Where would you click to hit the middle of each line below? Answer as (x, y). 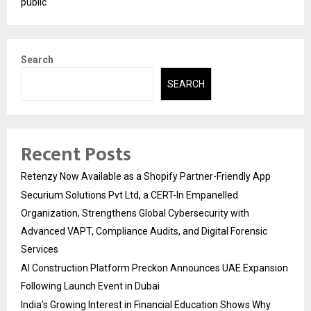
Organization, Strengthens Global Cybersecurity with (135, 213)
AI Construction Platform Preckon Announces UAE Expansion (154, 268)
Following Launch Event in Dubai (90, 286)
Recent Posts (76, 155)
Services (40, 250)
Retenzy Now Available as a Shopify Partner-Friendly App (146, 177)
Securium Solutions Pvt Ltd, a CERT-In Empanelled (129, 195)
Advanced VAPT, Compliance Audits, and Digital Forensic (144, 232)
